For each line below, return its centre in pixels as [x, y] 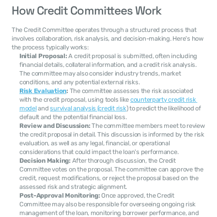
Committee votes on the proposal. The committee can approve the [111, 169]
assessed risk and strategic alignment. [73, 187]
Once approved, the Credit [137, 195]
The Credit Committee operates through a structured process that [104, 30]
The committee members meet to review [147, 126]
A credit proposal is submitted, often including [132, 56]
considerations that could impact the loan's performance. [99, 152]
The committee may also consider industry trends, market [100, 73]
